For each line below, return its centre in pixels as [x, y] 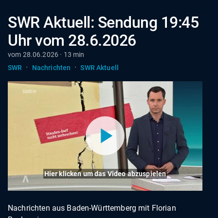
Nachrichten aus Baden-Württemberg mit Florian [92, 208]
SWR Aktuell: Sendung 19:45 [103, 22]
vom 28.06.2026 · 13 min [46, 54]
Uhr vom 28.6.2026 [72, 40]
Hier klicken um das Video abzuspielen [105, 173]
